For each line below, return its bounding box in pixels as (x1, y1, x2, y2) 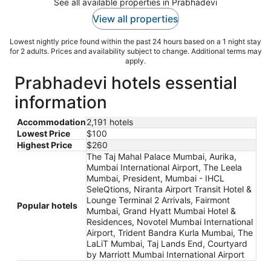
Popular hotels (17, 200, 77, 211)
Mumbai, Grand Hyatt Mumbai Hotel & (87, 205, 236, 216)
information (15, 91, 107, 113)
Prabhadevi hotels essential (15, 72, 237, 93)
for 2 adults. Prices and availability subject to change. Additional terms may (9, 46, 262, 56)
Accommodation (17, 116, 86, 127)
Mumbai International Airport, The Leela (87, 162, 242, 172)
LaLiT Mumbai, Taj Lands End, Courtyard (87, 238, 247, 249)
